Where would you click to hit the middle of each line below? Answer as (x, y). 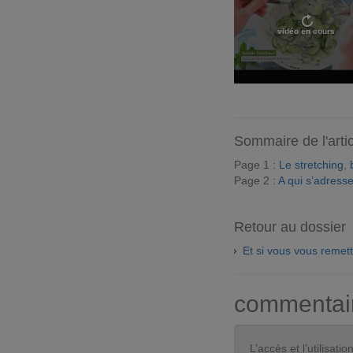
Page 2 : (256, 180)
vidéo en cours (306, 32)
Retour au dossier (290, 227)
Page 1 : (256, 164)
